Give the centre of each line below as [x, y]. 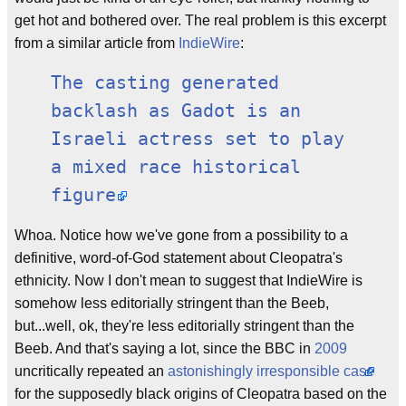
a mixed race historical [176, 167]
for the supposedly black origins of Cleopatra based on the [201, 394]
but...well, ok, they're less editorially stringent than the [184, 326]
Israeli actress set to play [198, 139]
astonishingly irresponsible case [271, 371]
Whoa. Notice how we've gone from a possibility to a [181, 235]
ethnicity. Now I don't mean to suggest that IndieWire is [188, 280]
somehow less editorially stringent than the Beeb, [172, 303]
